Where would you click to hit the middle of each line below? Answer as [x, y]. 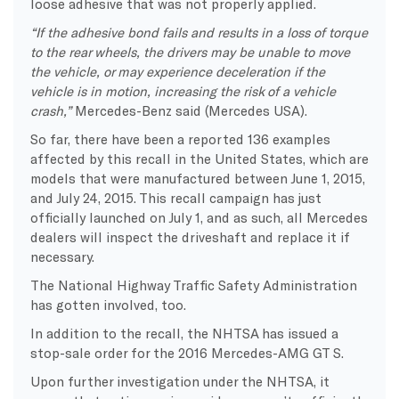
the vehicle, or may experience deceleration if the [177, 72]
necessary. [62, 257]
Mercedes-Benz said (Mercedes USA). [189, 111]
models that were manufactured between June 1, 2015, [197, 179]
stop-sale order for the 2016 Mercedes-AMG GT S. [187, 353]
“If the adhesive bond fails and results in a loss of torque [199, 33]
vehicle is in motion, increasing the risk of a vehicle [183, 91]
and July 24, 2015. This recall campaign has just [175, 198]
